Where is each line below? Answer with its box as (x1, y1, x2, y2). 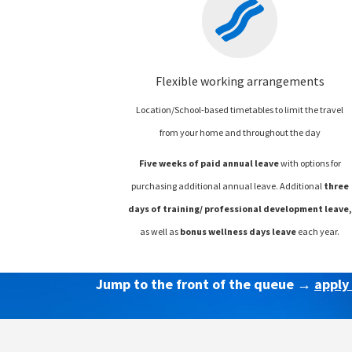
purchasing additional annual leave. (130, 179, 280, 192)
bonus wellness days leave (180, 225, 299, 237)
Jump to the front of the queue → (96, 274, 314, 293)
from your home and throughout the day (159, 126, 321, 138)
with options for (278, 156, 341, 169)
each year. (298, 225, 340, 237)
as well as (140, 225, 181, 237)
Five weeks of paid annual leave (138, 156, 279, 169)
